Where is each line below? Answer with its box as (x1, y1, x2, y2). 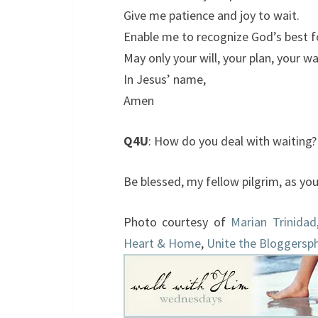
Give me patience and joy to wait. (124, 7, 300, 23)
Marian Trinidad (231, 214, 317, 230)
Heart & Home (124, 235, 201, 251)
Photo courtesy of (124, 214, 231, 230)
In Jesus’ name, (124, 71, 206, 87)
